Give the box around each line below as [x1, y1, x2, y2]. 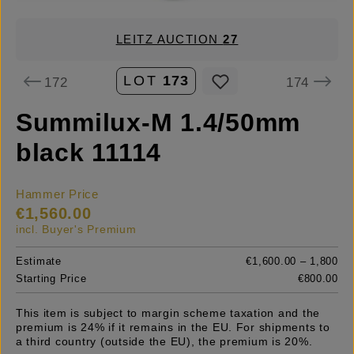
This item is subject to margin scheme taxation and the [16, 307, 321, 320]
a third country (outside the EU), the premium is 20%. [16, 335, 313, 348]
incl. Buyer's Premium [16, 223, 137, 236]
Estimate [16, 255, 62, 268]
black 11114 [16, 138, 162, 168]
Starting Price [16, 273, 87, 285]
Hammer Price [16, 188, 99, 201]
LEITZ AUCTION [115, 33, 224, 46]
